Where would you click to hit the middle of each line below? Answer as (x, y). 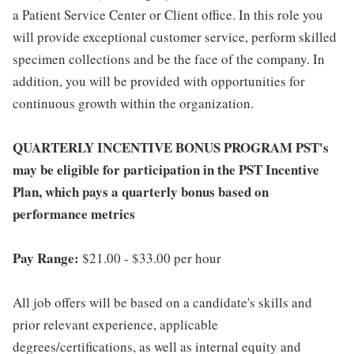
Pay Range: (47, 258)
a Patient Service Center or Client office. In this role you (168, 15)
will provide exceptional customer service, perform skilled (175, 37)
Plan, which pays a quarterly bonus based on (141, 192)
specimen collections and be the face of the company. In (169, 59)
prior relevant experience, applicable (115, 325)
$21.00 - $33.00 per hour (152, 258)
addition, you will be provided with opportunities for (159, 81)
